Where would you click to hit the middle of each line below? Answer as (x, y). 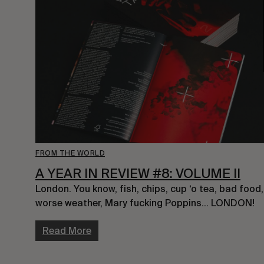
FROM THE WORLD (70, 153)
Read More (67, 231)
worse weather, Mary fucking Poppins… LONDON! (145, 203)
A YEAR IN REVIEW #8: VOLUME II (138, 173)
